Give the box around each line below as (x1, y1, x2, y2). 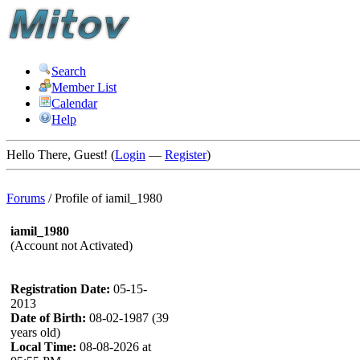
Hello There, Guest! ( (6, 148, 115, 162)
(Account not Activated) (10, 239, 133, 252)
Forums (6, 191, 45, 205)
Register (165, 148, 207, 162)
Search (51, 64, 86, 78)
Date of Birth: (10, 311, 86, 325)
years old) (10, 325, 60, 339)
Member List (51, 80, 117, 94)
